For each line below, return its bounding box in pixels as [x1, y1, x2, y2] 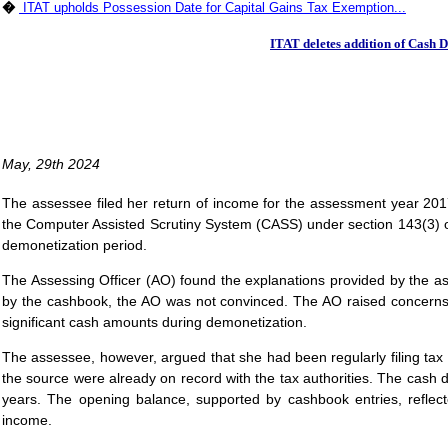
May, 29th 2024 [2, 156, 100, 172]
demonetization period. [2, 237, 147, 253]
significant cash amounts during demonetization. [2, 314, 307, 330]
